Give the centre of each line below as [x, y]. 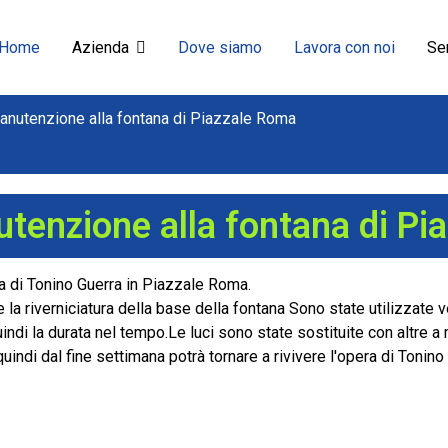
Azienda [100, 47]
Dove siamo [220, 47]
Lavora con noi [344, 47]
